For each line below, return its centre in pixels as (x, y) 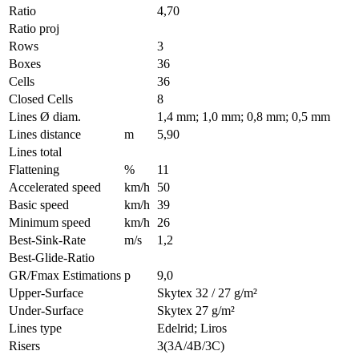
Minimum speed (50, 222)
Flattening (34, 169)
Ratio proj (34, 28)
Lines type (35, 328)
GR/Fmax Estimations (65, 275)
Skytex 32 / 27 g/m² (207, 293)
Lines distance (45, 134)
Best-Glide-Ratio (52, 258)
